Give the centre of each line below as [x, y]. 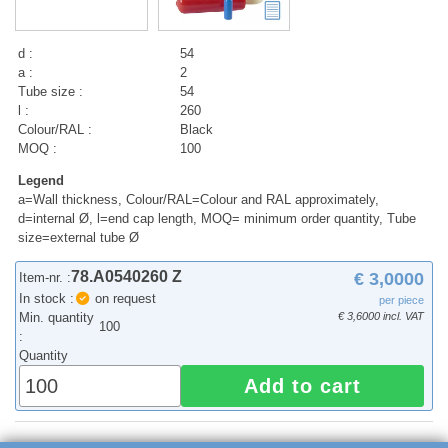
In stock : [47, 299]
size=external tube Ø [79, 238]
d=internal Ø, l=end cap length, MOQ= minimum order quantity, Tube [217, 219]
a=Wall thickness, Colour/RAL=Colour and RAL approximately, [199, 200]
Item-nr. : [45, 278]
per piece [402, 300]
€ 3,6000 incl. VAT [381, 316]
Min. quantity [57, 318]
